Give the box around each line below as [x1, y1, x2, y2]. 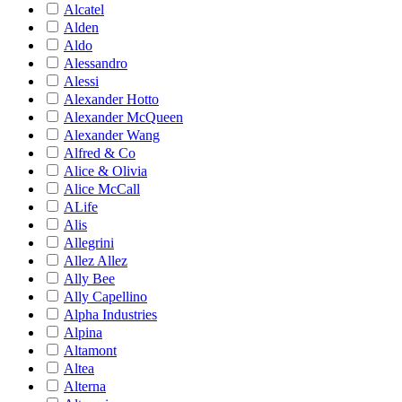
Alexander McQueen [64, 109, 183, 125]
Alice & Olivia [64, 163, 147, 179]
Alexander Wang [64, 127, 160, 143]
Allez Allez [64, 253, 127, 268]
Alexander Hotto [64, 92, 159, 107]
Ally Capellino [64, 289, 147, 304]
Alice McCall [64, 181, 140, 197]
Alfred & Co [64, 145, 135, 161]
